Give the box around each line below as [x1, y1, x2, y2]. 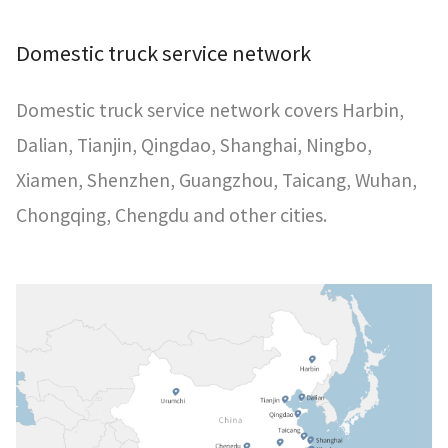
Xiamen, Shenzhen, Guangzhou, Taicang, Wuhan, [16, 166, 417, 193]
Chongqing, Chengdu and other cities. [16, 201, 327, 228]
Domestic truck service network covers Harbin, [16, 96, 404, 123]
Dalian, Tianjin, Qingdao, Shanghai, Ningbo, [16, 131, 372, 158]
